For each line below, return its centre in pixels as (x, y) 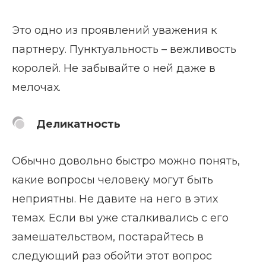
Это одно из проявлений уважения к (114, 30)
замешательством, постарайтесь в (108, 237)
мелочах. (36, 87)
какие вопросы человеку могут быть (113, 180)
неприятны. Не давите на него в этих (115, 199)
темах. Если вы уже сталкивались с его (120, 218)
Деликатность (78, 124)
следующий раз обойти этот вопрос (112, 256)
